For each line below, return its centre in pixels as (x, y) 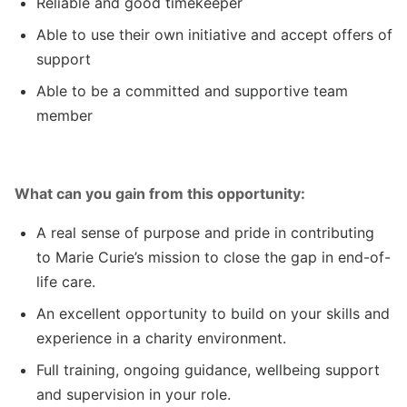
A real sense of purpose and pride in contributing (205, 233)
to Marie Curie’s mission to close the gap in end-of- (213, 258)
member (65, 116)
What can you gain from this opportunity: (160, 194)
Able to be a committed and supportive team (192, 91)
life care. (66, 282)
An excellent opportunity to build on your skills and (213, 314)
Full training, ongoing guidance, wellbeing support (208, 370)
